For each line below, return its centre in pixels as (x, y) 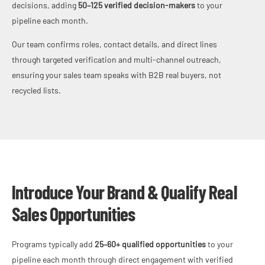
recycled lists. (36, 90)
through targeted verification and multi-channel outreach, (117, 59)
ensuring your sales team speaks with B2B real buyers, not (117, 75)
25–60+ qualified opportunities (150, 244)
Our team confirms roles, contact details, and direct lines (114, 44)
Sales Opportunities (74, 213)
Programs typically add (53, 244)
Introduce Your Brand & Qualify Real (125, 191)
